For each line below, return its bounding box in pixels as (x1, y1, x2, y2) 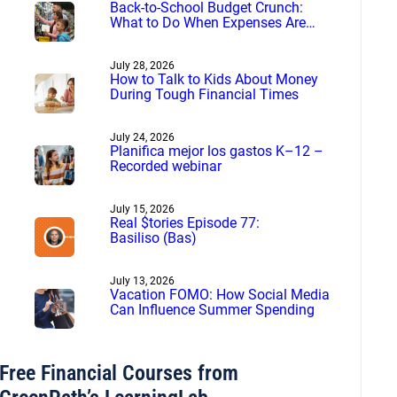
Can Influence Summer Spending (109, 300, 318, 318)
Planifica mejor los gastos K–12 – (109, 142, 323, 160)
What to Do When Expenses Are (109, 13, 306, 31)
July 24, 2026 (109, 130, 175, 144)
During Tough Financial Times (109, 85, 302, 103)
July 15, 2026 (109, 202, 175, 215)
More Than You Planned (109, 28, 264, 46)
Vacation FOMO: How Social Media (109, 285, 330, 303)
